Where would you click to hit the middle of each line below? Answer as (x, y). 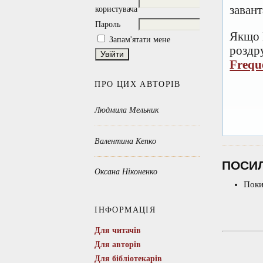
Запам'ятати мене (140, 40)
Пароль (108, 25)
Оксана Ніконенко (126, 172)
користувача (117, 9)
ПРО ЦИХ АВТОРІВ (138, 84)
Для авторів (118, 244)
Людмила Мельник (127, 110)
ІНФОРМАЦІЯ (125, 210)
